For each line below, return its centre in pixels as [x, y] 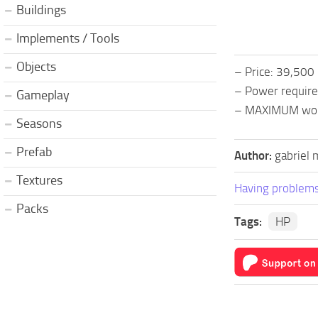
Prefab [34, 152]
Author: [254, 155]
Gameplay [43, 95]
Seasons [39, 123]
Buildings [41, 10]
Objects [36, 66]
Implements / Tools [68, 38]
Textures [39, 180]
